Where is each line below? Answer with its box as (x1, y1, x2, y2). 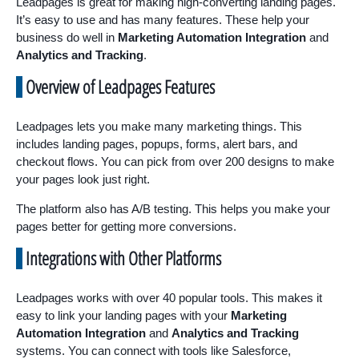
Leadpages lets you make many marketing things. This (16, 119, 302, 134)
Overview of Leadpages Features (26, 74, 215, 100)
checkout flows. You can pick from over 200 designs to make (16, 155, 334, 169)
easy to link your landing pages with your (16, 309, 231, 323)
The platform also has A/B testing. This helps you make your (16, 202, 330, 216)
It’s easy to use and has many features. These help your (16, 13, 309, 27)
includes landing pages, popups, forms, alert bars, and (16, 137, 297, 151)
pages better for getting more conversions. (16, 220, 236, 234)
